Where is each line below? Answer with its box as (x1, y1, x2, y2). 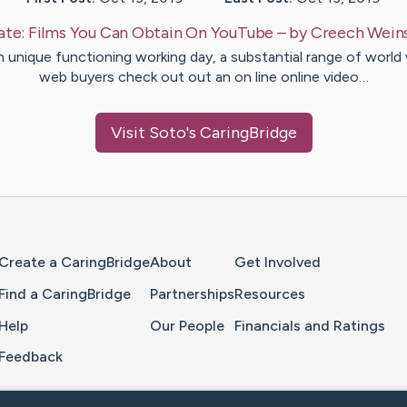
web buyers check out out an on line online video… (38, 68, 369, 86)
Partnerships (150, 284, 234, 303)
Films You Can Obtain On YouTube (27, 23, 274, 44)
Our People (150, 316, 224, 334)
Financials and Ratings (234, 316, 385, 334)
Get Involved (234, 253, 321, 272)
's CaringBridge (185, 123, 297, 144)
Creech (310, 23, 364, 44)
